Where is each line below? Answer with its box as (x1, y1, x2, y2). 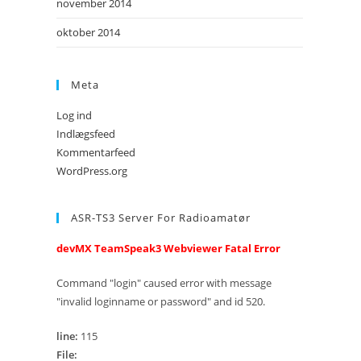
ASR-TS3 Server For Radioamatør (71, 210, 251, 225)
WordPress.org (56, 164, 127, 178)
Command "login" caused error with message (56, 276, 272, 290)
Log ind (56, 108, 92, 122)
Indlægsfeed (56, 127, 115, 141)
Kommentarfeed (56, 145, 135, 160)
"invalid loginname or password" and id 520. (56, 294, 265, 309)
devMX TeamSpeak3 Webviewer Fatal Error (56, 241, 280, 255)
